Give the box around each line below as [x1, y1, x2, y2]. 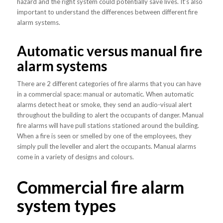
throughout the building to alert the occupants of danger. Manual [16, 111, 204, 119]
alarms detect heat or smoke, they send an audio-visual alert [16, 100, 192, 109]
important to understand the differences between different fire [16, 7, 198, 16]
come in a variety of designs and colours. [16, 152, 134, 161]
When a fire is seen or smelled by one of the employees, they [16, 131, 192, 140]
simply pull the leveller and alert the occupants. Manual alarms [16, 142, 196, 150]
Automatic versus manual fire [16, 42, 203, 59]
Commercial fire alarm [16, 176, 184, 197]
